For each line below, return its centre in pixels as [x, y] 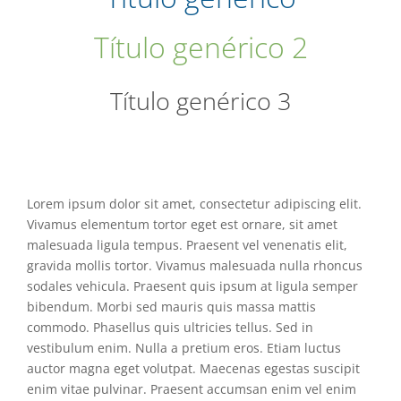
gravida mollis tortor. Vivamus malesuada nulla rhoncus [195, 266]
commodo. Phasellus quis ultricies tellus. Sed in [170, 328]
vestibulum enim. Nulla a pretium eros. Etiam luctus [184, 348]
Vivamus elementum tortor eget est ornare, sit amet [182, 225]
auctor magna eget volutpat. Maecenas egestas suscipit [193, 369]
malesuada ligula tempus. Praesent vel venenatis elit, [187, 245]
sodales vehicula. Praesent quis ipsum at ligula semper [192, 286]
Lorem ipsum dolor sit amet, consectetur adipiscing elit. [194, 204]
